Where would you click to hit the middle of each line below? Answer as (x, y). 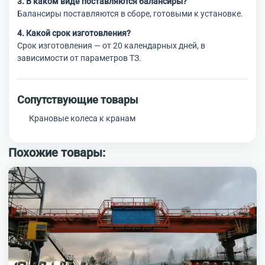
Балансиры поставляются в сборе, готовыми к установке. (130, 14)
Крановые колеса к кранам (82, 119)
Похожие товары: (57, 153)
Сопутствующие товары (77, 100)
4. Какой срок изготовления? (74, 33)
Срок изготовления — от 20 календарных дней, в (111, 46)
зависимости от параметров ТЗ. (79, 58)
